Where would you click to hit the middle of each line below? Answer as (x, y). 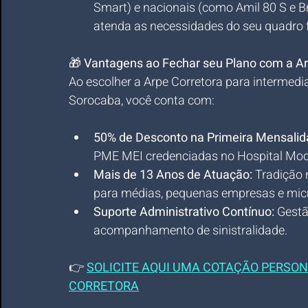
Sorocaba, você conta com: (142, 101)
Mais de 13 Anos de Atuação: (173, 175)
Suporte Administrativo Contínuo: (184, 212)
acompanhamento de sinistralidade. (190, 231)
